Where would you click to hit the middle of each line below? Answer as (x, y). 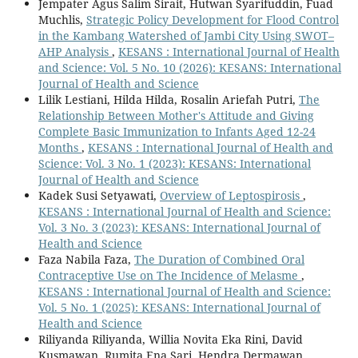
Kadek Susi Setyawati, (99, 196)
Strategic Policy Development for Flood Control (212, 20)
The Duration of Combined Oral (219, 260)
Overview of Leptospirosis (231, 196)
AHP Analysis (75, 52)
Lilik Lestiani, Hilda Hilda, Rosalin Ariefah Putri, (168, 100)
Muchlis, (62, 20)
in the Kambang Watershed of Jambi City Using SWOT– (186, 36)
